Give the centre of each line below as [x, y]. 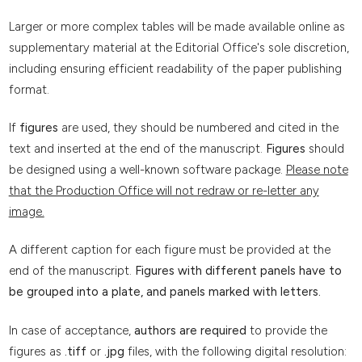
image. [26, 212]
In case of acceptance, [69, 330]
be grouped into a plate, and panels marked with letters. [164, 292]
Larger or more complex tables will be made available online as [177, 26]
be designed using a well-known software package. [147, 170]
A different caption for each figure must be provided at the [169, 250]
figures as [36, 351]
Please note [317, 170]
